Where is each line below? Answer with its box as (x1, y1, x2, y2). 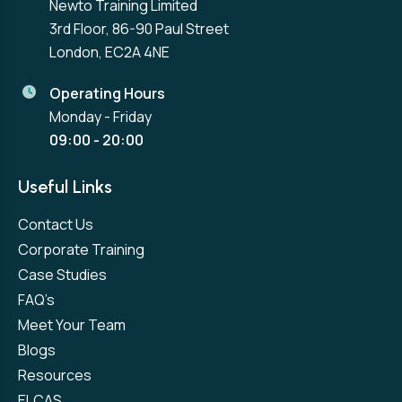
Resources (18, 365, 92, 385)
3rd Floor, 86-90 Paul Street (49, 19, 229, 39)
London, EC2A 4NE (49, 42, 170, 62)
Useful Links (18, 176, 112, 197)
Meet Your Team (18, 315, 126, 335)
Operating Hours (49, 83, 165, 103)
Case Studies (18, 265, 107, 284)
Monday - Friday (49, 107, 152, 127)
